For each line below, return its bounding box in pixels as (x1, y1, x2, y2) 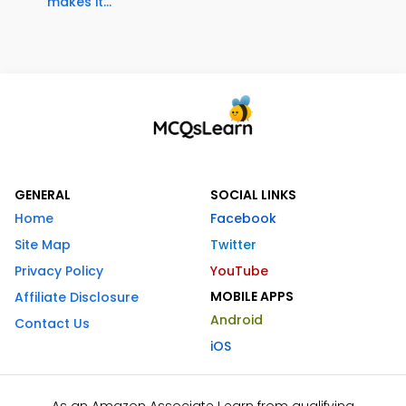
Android (210, 311, 263, 330)
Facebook (210, 209, 276, 228)
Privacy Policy (14, 262, 103, 281)
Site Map (14, 236, 71, 255)
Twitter (210, 236, 256, 255)
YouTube (210, 262, 268, 281)
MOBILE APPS (210, 287, 294, 306)
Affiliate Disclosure (14, 288, 139, 307)
